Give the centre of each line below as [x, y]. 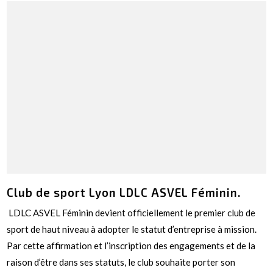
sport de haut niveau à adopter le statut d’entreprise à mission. [132, 229]
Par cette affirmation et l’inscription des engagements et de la [131, 246]
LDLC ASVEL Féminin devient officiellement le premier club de [131, 213]
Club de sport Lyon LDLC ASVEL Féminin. [124, 193]
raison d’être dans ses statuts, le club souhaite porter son [121, 262]
